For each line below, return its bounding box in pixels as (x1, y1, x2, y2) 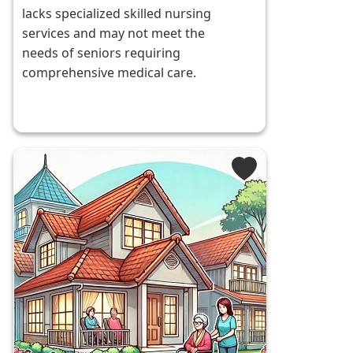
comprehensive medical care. (22, 64, 197, 82)
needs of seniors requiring (22, 44, 181, 62)
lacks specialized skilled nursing (22, 5, 212, 23)
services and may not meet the (22, 24, 206, 43)
